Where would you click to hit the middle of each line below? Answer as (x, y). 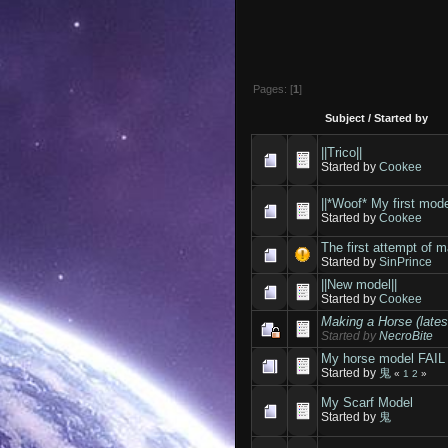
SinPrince (406, 262)
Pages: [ (273, 89)
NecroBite (406, 336)
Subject (345, 118)
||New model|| (359, 285)
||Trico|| (342, 153)
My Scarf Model (367, 403)
